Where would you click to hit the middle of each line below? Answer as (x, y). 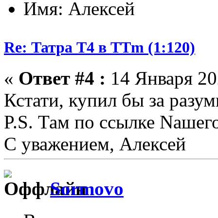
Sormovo (87, 188)
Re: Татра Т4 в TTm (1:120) (100, 47)
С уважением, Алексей (95, 144)
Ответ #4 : (62, 78)
